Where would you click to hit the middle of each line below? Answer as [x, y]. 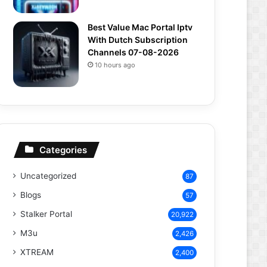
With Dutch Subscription [138, 40]
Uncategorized [48, 176]
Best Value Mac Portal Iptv [140, 27]
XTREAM [37, 252]
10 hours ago [115, 65]
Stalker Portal [46, 214]
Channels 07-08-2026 [133, 52]
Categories [63, 150]
